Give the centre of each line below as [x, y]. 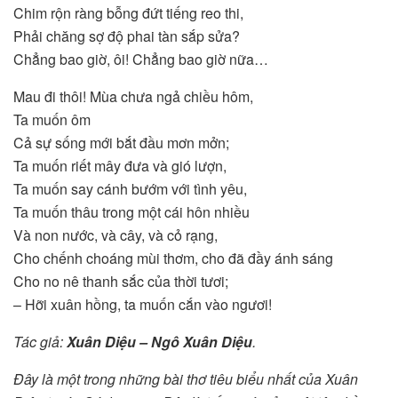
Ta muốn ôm [52, 120]
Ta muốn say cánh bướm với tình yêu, [130, 189]
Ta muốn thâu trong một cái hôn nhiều [131, 212]
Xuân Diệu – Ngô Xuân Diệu [159, 342]
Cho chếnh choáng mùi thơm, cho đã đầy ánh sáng [173, 259]
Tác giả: [40, 342]
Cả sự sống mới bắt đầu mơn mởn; [121, 143]
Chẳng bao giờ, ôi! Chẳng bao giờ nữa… [141, 60]
